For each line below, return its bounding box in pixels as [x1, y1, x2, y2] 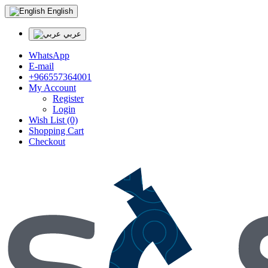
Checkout [29, 136, 65, 147]
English [45, 7, 73, 16]
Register [53, 93, 84, 103]
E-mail [29, 61, 54, 71]
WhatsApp [29, 50, 69, 60]
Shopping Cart [29, 126, 84, 136]
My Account [29, 83, 76, 93]
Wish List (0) [29, 115, 78, 125]
